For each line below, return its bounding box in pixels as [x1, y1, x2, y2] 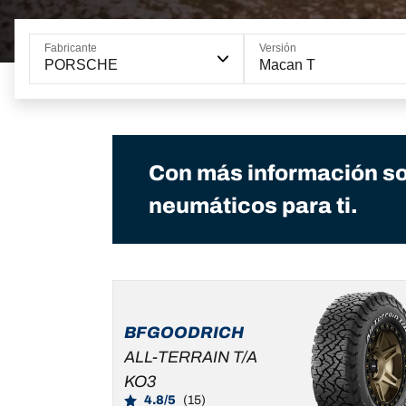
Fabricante [44, 41, 97, 54]
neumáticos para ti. [149, 193, 358, 217]
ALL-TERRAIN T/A [124, 348, 257, 367]
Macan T [258, 56, 315, 72]
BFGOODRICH [124, 324, 244, 343]
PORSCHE [44, 56, 118, 72]
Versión [258, 41, 296, 54]
